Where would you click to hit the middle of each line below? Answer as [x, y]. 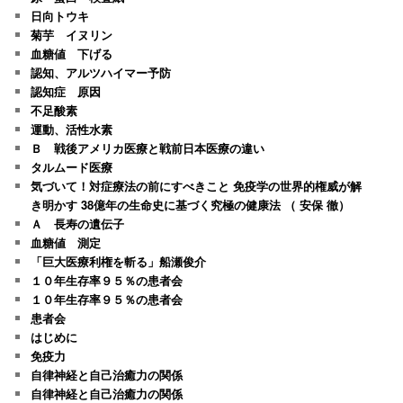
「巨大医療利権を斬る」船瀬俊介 [119, 261]
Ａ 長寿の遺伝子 [78, 223]
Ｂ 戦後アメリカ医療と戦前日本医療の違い [148, 148]
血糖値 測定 [66, 242]
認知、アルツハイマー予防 [101, 72]
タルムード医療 [72, 166]
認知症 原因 [66, 91]
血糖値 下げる [72, 53]
